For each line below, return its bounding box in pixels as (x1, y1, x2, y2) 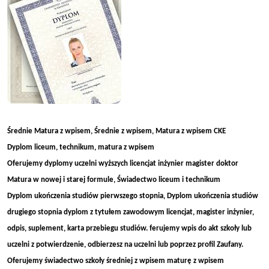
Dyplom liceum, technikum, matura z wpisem (7, 144, 154, 151)
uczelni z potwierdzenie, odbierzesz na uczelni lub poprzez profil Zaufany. (7, 241, 243, 249)
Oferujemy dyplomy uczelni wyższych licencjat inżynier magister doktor (7, 160, 238, 168)
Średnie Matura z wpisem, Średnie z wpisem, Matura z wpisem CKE (7, 127, 226, 135)
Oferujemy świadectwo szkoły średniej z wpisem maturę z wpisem (7, 257, 224, 265)
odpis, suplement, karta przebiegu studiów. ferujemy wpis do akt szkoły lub (7, 225, 252, 232)
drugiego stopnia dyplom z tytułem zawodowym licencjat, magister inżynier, (7, 208, 254, 216)
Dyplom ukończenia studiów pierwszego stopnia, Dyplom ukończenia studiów (7, 192, 258, 200)
